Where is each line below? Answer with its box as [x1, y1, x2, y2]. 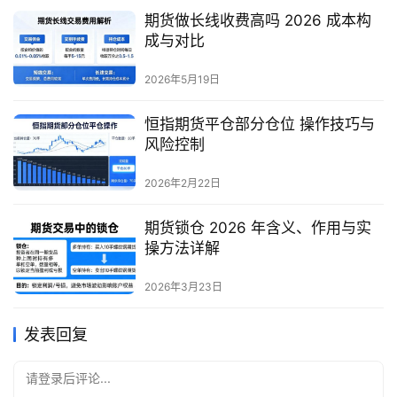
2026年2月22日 [144, 175, 221, 190]
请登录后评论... [26, 370, 111, 386]
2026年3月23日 [144, 280, 222, 294]
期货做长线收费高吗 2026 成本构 [144, 11, 371, 29]
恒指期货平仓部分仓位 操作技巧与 [144, 114, 375, 133]
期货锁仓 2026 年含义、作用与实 [144, 218, 371, 237]
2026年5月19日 [144, 72, 220, 86]
